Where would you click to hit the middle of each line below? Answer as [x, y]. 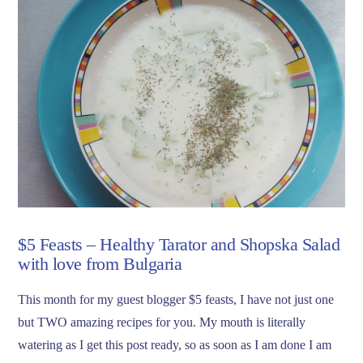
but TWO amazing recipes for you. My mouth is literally [162, 322]
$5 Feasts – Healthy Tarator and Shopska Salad [179, 245]
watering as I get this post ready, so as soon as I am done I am [175, 344]
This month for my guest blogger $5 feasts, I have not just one [176, 299]
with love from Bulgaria [100, 264]
